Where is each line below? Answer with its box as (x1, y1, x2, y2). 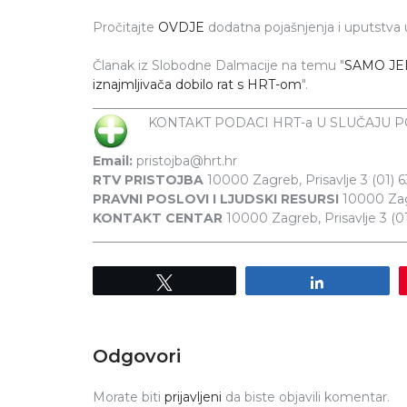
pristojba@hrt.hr (133, 152, 237, 169)
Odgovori (93, 344, 181, 367)
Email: (93, 152, 133, 169)
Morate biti (93, 388, 164, 405)
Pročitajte (93, 18, 158, 35)
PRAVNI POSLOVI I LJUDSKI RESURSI (93, 190, 339, 207)
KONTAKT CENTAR (93, 209, 223, 226)
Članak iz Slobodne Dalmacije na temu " (93, 56, 344, 74)
